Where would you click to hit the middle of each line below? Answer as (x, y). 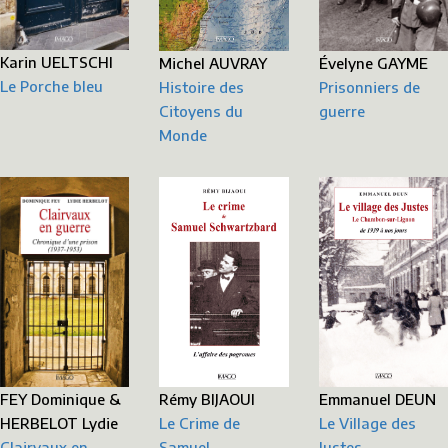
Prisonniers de (369, 86)
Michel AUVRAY (213, 63)
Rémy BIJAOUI (207, 399)
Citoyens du (201, 111)
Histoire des (202, 87)
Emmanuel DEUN (377, 399)
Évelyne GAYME (373, 62)
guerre (341, 110)
